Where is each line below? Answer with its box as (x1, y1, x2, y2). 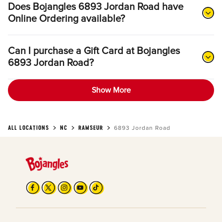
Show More (91, 85, 131, 96)
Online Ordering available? (8, 13, 125, 25)
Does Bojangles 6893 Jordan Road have (8, 1, 183, 13)
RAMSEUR (78, 124, 103, 132)
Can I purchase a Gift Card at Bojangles (8, 45, 180, 57)
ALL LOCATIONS (8, 124, 49, 132)
